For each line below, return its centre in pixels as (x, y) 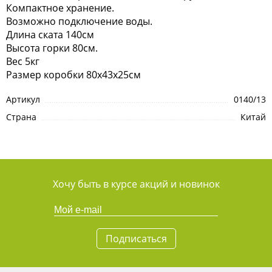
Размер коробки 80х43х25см (73, 75)
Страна (21, 117)
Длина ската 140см (50, 35)
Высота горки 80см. (52, 48)
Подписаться (136, 239)
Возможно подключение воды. (79, 21)
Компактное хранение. (60, 8)
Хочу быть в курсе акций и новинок (136, 184)
